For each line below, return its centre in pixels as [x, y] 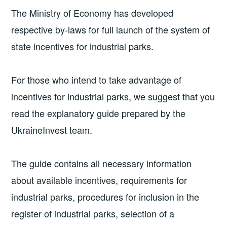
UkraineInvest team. [52, 130]
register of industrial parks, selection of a [93, 214]
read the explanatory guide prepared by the [99, 113]
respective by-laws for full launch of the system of [111, 30]
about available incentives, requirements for [99, 180]
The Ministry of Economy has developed [92, 13]
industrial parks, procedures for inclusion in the [105, 197]
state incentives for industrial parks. [83, 46]
